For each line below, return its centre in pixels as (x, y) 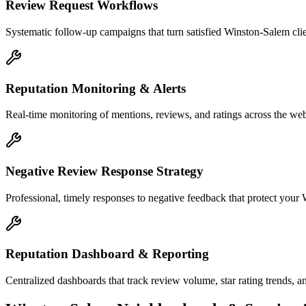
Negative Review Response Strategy (105, 171)
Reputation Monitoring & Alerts (96, 88)
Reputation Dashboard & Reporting (107, 254)
